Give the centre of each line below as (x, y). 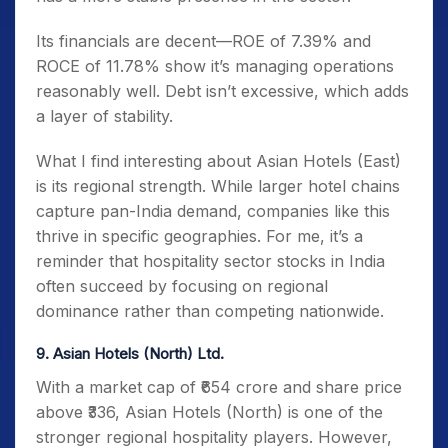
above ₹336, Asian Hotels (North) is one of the (209, 412)
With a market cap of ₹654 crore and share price (219, 387)
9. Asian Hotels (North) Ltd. (130, 353)
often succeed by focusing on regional (182, 286)
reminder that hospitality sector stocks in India (210, 261)
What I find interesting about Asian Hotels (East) (218, 161)
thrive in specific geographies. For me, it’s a (199, 236)
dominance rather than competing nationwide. (210, 311)
